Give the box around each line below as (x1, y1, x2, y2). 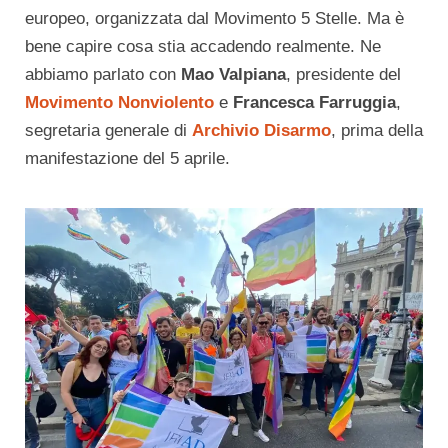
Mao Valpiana (181, 64, 286, 84)
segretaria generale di (25, 120, 192, 140)
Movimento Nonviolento (25, 92, 214, 112)
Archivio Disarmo (192, 120, 331, 140)
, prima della (331, 120, 423, 140)
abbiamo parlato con (25, 64, 181, 84)
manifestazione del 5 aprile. (25, 148, 230, 168)
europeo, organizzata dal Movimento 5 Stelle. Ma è (25, 8, 404, 28)
